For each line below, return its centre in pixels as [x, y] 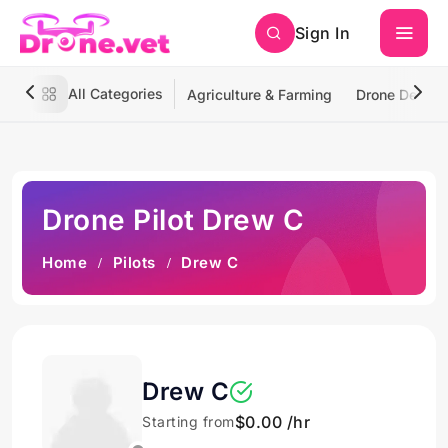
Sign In [322, 33]
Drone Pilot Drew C [173, 220]
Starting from [188, 421]
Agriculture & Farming [259, 94]
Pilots [134, 262]
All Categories [115, 93]
